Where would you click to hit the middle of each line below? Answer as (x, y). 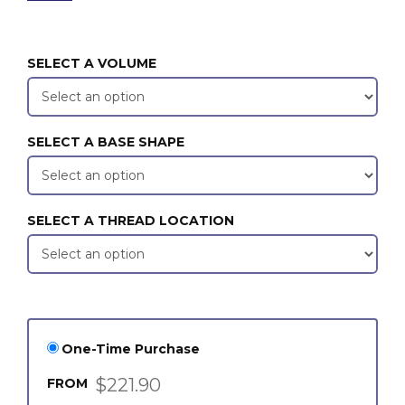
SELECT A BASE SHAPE (106, 142)
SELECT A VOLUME (92, 63)
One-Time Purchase (131, 349)
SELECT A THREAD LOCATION (131, 221)
